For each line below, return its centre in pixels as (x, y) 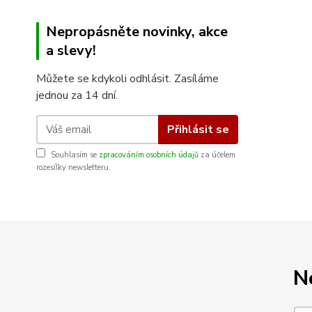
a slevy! (71, 50)
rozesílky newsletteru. (73, 167)
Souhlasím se (75, 155)
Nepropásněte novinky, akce (137, 32)
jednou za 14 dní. (77, 95)
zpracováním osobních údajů (149, 155)
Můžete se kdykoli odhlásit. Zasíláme (127, 79)
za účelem (217, 155)
